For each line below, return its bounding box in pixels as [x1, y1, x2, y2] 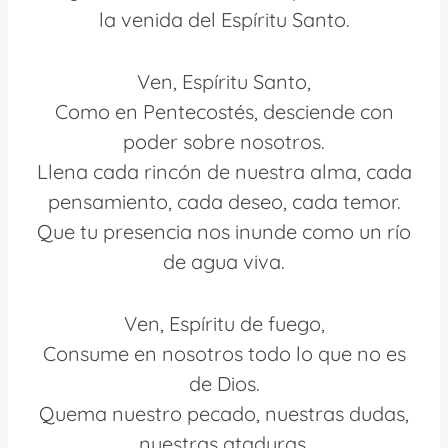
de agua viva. [163, 248, 285, 274]
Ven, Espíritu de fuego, [123, 310, 325, 336]
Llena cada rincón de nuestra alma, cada [36, 158, 412, 184]
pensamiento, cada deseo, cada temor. [47, 188, 401, 214]
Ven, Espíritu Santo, [137, 68, 311, 94]
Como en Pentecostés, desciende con [54, 98, 394, 124]
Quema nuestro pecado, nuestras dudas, [39, 400, 409, 426]
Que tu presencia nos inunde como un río [37, 218, 411, 244]
